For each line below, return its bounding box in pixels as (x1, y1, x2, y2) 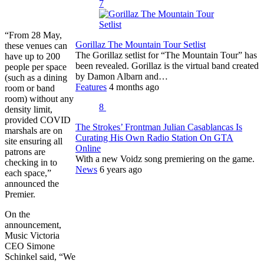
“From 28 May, (5, 29, 62, 40)
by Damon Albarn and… (75, 71, 168, 81)
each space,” (5, 167, 51, 178)
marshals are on (5, 125, 62, 136)
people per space (5, 61, 67, 72)
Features (75, 81, 107, 92)
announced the (5, 178, 59, 189)
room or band (5, 82, 55, 93)
